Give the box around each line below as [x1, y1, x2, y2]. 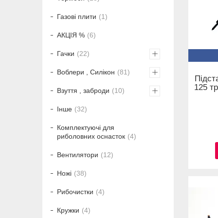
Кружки [57, 206, 79, 215]
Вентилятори [57, 151, 98, 159]
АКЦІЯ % [57, 31, 85, 39]
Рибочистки [57, 188, 93, 196]
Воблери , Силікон [57, 68, 115, 76]
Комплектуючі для [57, 124, 114, 132]
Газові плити [57, 13, 96, 21]
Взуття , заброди [57, 87, 109, 95]
